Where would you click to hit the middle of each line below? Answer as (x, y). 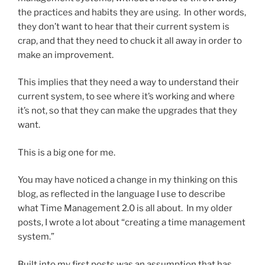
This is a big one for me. (67, 152)
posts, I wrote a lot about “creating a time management (132, 223)
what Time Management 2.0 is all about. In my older (125, 209)
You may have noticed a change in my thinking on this (128, 180)
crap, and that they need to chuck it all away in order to (130, 41)
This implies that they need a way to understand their (128, 83)
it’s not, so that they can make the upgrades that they (127, 111)
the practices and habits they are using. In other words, (132, 12)
